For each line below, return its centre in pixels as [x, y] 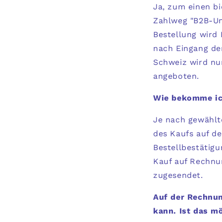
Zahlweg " [173, 21]
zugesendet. [180, 175]
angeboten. [176, 76]
